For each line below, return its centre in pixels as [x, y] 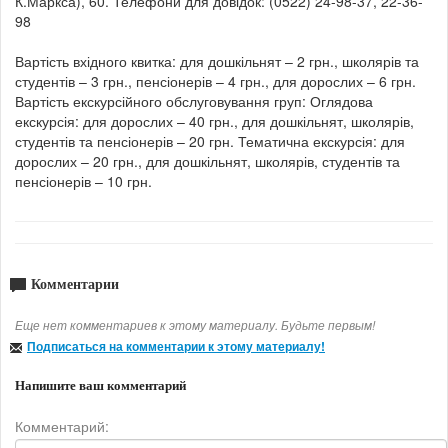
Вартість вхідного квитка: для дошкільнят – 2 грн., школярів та [217, 61]
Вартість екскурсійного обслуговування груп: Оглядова [194, 101]
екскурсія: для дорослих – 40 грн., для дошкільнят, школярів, [214, 121]
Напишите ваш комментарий [100, 386]
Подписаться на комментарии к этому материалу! [176, 346]
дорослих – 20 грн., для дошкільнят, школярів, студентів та [207, 161]
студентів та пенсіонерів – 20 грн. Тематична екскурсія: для [210, 141]
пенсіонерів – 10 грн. [83, 181]
